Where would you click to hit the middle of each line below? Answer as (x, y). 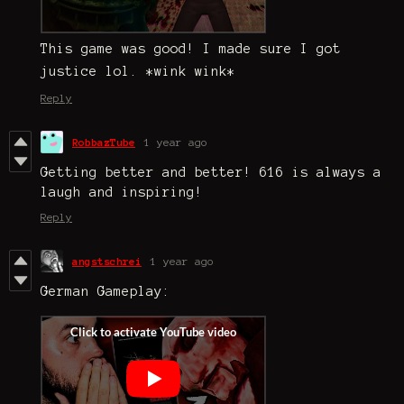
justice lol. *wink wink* (142, 72)
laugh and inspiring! (122, 193)
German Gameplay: (106, 292)
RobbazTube (104, 142)
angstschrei (107, 262)
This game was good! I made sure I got (191, 49)
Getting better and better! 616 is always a (211, 173)
